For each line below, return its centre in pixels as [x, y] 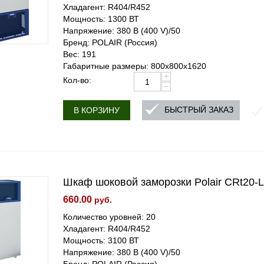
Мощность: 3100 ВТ [101, 240]
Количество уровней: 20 [110, 217]
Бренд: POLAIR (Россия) [110, 42]
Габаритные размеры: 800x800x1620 [135, 66]
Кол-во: [77, 80]
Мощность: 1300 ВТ [101, 19]
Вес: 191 [80, 54]
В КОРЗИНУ [97, 110]
